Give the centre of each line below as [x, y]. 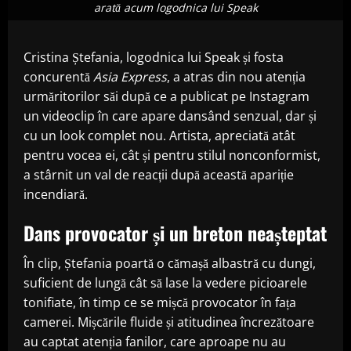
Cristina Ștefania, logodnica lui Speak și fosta [154, 58]
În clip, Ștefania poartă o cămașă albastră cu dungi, [170, 264]
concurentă [58, 77]
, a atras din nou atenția [236, 77]
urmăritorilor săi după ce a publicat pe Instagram [166, 97]
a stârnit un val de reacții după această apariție [159, 175]
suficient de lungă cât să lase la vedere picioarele [165, 283]
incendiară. [56, 195]
